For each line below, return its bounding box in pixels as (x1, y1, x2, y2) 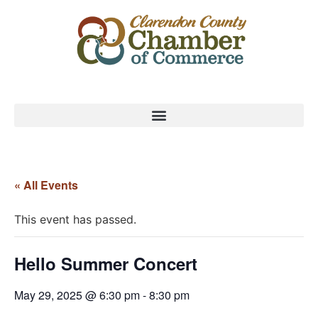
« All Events (14, 176, 78, 193)
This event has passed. (14, 212, 136, 226)
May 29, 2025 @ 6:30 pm (14, 286, 140, 303)
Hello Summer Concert (14, 251, 197, 275)
